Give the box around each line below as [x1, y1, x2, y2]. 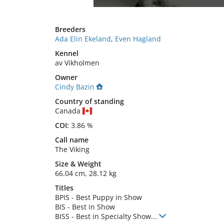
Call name [55, 135, 88, 144]
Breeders [55, 24, 85, 34]
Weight [77, 159, 101, 168]
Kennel [55, 48, 78, 58]
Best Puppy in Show [76, 192, 142, 202]
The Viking [55, 144, 89, 154]
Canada [55, 106, 82, 115]
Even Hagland [115, 34, 161, 43]
